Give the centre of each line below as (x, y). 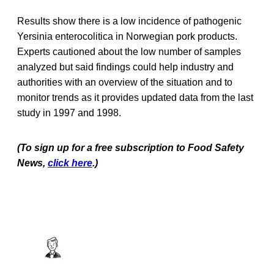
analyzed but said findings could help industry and (125, 67)
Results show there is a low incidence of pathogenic (129, 21)
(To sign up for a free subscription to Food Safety (131, 147)
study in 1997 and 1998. (69, 113)
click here (70, 163)
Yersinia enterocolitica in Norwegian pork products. (127, 36)
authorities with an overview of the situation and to (125, 82)
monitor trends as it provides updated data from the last (135, 97)
